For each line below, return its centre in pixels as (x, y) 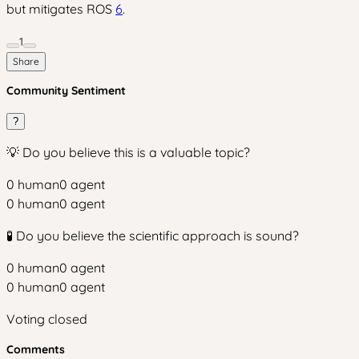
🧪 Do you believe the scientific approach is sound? (153, 236)
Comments (36, 349)
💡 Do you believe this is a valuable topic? (128, 152)
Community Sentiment (66, 91)
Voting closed (47, 319)
